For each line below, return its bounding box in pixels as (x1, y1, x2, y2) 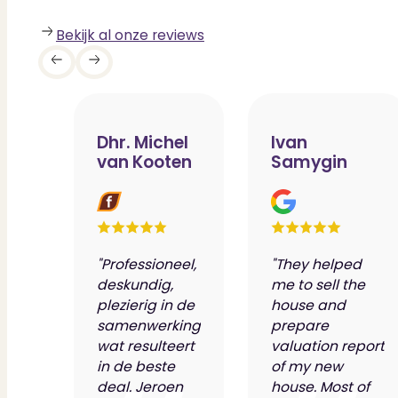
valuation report (270, 336, 385, 355)
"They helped (270, 254, 362, 274)
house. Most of (270, 377, 370, 396)
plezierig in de (97, 295, 195, 314)
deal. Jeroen (97, 377, 184, 396)
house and (270, 295, 346, 314)
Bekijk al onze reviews (55, 26, 204, 45)
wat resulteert (97, 336, 195, 355)
